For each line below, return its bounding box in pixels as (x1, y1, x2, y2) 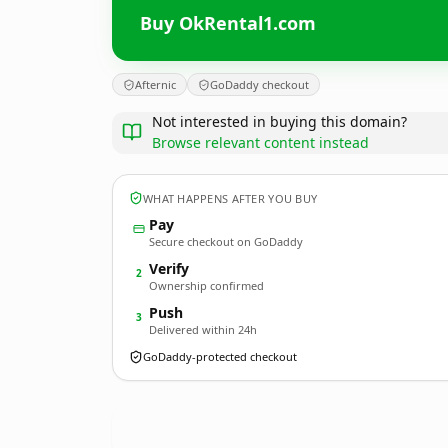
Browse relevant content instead (152, 133, 369, 152)
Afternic (135, 77, 176, 92)
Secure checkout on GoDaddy (149, 234, 303, 249)
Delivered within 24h (149, 322, 257, 337)
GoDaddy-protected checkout (143, 349, 297, 364)
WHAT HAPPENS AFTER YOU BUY (143, 190, 318, 206)
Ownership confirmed (149, 278, 264, 293)
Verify (149, 259, 189, 278)
